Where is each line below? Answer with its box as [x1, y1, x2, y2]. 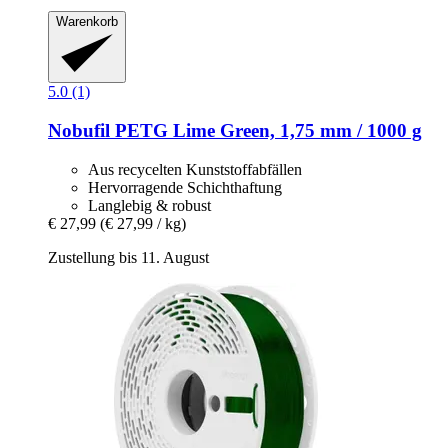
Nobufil [48, 120, 110, 142]
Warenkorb [56, 13, 118, 29]
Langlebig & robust [88, 196, 211, 214]
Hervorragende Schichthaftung [88, 178, 282, 196]
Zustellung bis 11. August [48, 248, 209, 266]
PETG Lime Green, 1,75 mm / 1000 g [110, 120, 422, 142]
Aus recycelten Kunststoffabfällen [88, 160, 302, 178]
